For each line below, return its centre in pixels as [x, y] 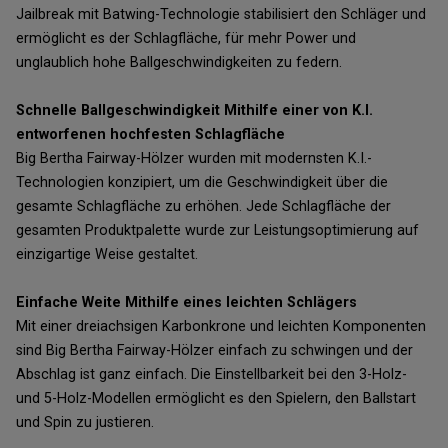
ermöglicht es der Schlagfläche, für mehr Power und [186, 39]
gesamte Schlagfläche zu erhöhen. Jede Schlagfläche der [203, 207]
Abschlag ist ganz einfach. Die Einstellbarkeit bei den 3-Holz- [211, 375]
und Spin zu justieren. [85, 423]
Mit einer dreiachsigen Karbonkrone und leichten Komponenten [221, 327]
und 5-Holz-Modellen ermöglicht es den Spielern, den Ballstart [216, 399]
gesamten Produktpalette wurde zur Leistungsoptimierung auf [217, 231]
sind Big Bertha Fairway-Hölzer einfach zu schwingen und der [214, 351]
